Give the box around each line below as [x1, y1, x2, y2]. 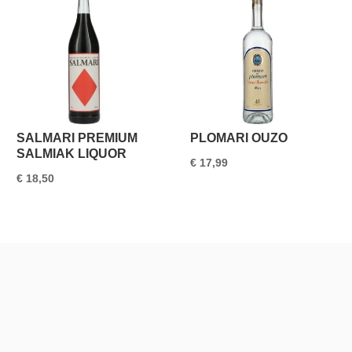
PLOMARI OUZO [189, 131, 288, 145]
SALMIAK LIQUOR [16, 147, 127, 161]
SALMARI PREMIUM [16, 131, 138, 145]
